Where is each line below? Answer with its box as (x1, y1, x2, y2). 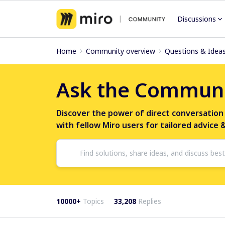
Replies (138, 196, 161, 206)
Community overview (86, 46, 155, 56)
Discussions (177, 14, 216, 24)
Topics (83, 196, 104, 206)
